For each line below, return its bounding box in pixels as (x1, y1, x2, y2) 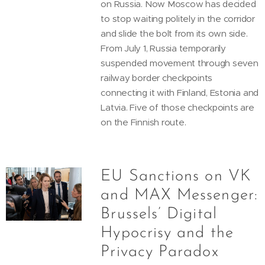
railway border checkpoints (101, 72, 213, 83)
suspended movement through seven (101, 57, 258, 69)
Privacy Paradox (101, 244, 219, 260)
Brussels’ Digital (101, 206, 217, 222)
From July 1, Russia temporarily (101, 42, 226, 54)
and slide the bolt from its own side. (101, 27, 248, 39)
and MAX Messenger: (101, 187, 258, 203)
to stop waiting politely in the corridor (101, 12, 255, 24)
